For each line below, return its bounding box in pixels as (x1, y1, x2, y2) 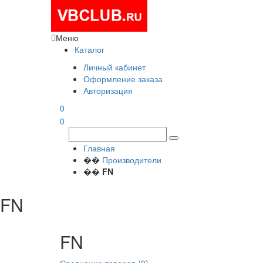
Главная (83, 142, 115, 154)
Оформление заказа (83, 73, 163, 85)
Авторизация (83, 85, 133, 96)
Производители (102, 154, 161, 166)
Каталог (75, 43, 104, 55)
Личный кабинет (83, 61, 146, 73)
